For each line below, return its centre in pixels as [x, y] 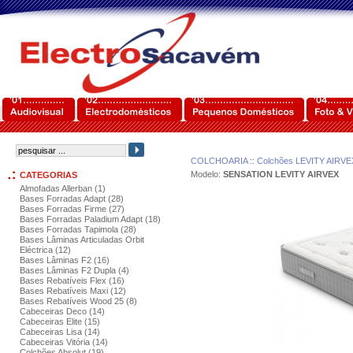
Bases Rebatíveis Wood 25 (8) [78, 301]
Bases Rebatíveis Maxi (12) [73, 291]
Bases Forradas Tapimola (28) [78, 229]
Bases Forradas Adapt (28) [72, 199]
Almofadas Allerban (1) [63, 188]
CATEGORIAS [48, 175]
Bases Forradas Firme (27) [72, 209]
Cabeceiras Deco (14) [62, 311]
